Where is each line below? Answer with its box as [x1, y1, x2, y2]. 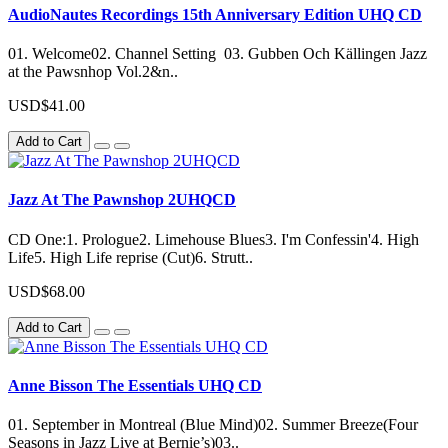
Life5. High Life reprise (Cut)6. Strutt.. [8, 248, 253, 266]
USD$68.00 [8, 282, 85, 300]
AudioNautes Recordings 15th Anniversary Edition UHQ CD [8, 5, 422, 23]
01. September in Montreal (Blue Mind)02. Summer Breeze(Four [8, 416, 418, 434]
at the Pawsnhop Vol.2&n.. [8, 63, 178, 81]
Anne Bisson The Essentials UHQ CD [8, 376, 262, 394]
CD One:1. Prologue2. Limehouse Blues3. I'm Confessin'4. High [8, 230, 419, 248]
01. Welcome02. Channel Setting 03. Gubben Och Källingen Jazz [8, 45, 427, 63]
